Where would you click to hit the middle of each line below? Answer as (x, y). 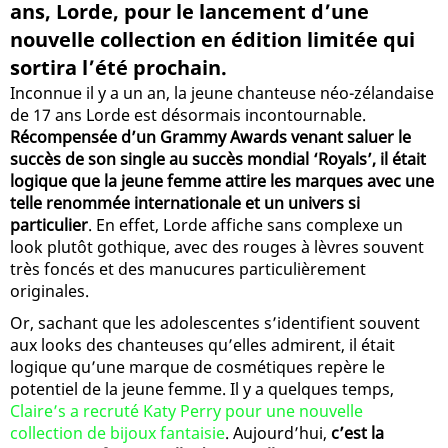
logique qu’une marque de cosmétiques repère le (197, 366)
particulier (49, 224)
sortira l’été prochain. (118, 67)
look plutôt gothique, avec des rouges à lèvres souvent (217, 246)
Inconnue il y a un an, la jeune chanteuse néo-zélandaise (222, 92)
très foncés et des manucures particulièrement (188, 268)
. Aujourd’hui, (278, 432)
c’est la (357, 432)
